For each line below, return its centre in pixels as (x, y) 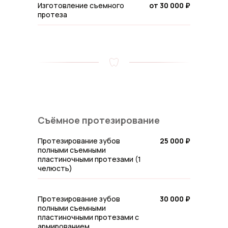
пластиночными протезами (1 (89, 159)
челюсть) (55, 168)
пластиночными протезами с (88, 217)
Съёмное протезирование (99, 120)
